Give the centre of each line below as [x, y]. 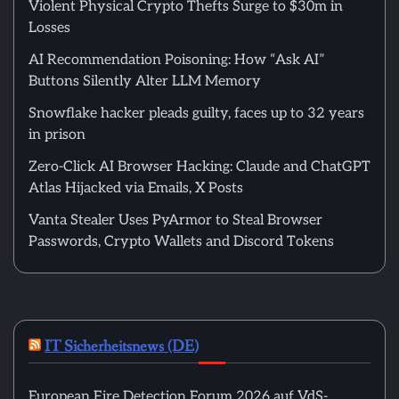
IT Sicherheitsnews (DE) [122, 346]
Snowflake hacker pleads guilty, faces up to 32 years [196, 114]
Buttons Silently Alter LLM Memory [145, 81]
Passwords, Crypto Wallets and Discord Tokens [181, 242]
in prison [57, 135]
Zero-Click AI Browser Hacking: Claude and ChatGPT [199, 167]
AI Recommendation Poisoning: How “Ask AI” [177, 60]
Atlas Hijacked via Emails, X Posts [136, 188]
